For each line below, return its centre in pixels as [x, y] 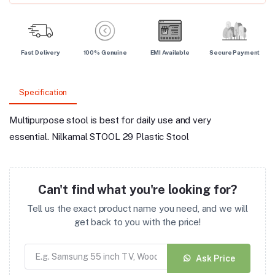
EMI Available [170, 52]
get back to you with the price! [137, 222]
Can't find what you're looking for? [137, 190]
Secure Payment [235, 52]
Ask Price [215, 258]
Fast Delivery [40, 52]
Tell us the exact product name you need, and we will [137, 208]
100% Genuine [105, 52]
